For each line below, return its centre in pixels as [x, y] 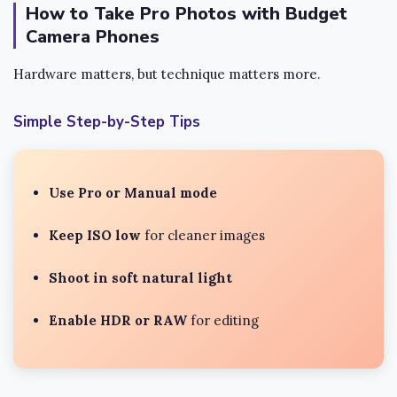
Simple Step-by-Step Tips [107, 122]
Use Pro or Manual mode [133, 193]
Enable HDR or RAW [118, 321]
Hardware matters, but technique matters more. [167, 74]
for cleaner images [203, 236]
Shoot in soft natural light [140, 278]
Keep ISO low [95, 236]
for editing [223, 321]
